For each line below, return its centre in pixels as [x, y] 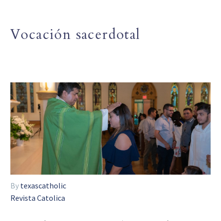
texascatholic [43, 186]
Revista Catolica [38, 198]
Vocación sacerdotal [75, 34]
